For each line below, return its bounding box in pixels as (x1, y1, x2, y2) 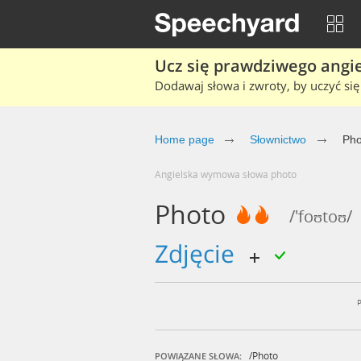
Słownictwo (250, 133, 306, 146)
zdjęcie (168, 237, 241, 270)
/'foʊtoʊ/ (289, 205, 352, 227)
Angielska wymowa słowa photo (161, 168, 297, 180)
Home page (155, 133, 214, 146)
